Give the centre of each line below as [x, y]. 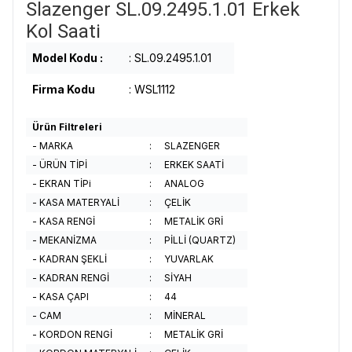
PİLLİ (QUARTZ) [200, 240]
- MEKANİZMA [64, 240]
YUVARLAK [189, 259]
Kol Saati [63, 31]
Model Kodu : [68, 58]
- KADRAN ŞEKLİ [70, 259]
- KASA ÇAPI [60, 297]
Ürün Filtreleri [67, 127]
